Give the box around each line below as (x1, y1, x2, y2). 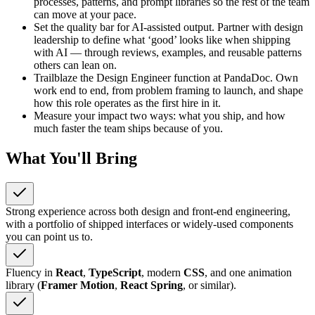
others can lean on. (34, 59, 117, 72)
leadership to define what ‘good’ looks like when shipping (34, 34, 290, 46)
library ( (6, 279, 41, 292)
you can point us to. (6, 231, 93, 243)
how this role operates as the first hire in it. (34, 97, 221, 110)
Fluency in (6, 266, 56, 279)
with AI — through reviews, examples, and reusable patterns (34, 46, 302, 59)
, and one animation (205, 266, 292, 279)
